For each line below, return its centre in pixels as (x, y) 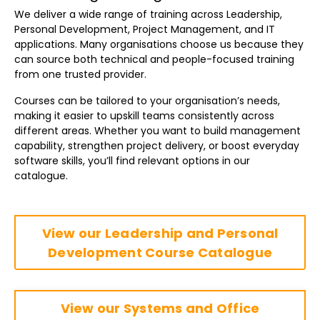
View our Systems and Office (160, 308)
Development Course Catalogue (160, 252)
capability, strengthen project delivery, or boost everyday (157, 146)
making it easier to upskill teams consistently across (144, 116)
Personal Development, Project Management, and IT (145, 30)
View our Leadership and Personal (160, 233)
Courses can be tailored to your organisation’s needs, (147, 101)
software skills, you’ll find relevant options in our (132, 161)
